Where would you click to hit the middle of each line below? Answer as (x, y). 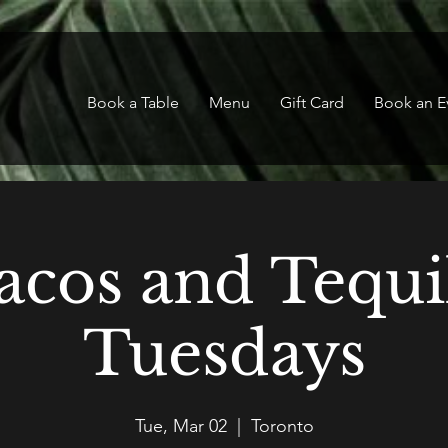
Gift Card (312, 102)
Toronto (282, 426)
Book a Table (133, 102)
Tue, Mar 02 (180, 426)
